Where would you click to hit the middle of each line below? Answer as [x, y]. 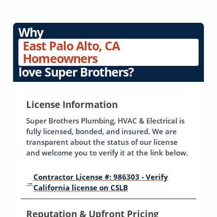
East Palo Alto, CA [71, 46]
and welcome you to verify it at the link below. [107, 152]
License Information [72, 104]
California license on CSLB [81, 188]
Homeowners [60, 58]
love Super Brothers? [76, 72]
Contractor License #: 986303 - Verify [101, 177]
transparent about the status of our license [102, 142]
